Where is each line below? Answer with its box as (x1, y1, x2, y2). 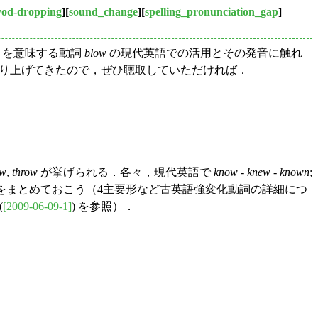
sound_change (69, 6, 138, 18)
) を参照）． (72, 200, 135, 213)
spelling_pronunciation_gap (145, 6, 278, 18)
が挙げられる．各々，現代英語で (38, 166, 214, 179)
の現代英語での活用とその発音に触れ (106, 47, 302, 60)
